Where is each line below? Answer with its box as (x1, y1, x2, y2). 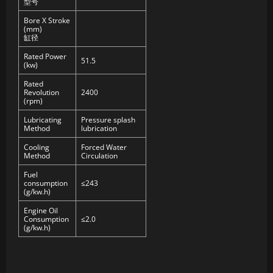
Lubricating (24, 115, 62, 125)
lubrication (81, 123, 117, 133)
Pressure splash (81, 115, 135, 125)
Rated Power (24, 51, 66, 62)
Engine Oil (24, 205, 58, 216)
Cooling (24, 142, 49, 152)
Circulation (81, 151, 118, 161)
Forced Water (81, 142, 127, 152)
